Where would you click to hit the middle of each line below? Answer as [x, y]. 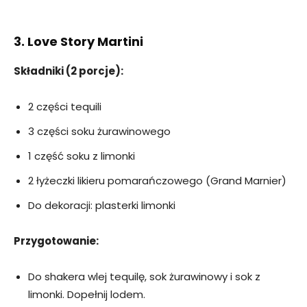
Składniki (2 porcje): [69, 71]
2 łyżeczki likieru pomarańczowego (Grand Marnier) [157, 181]
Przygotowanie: [56, 241]
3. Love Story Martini [78, 42]
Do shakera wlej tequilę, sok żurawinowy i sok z [144, 277]
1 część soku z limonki [82, 156]
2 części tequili [65, 107]
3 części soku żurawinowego [99, 132]
